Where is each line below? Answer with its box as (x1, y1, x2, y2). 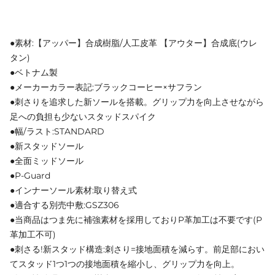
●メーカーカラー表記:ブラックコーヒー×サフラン (10, 81, 202, 93)
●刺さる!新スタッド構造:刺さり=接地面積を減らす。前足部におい (10, 243, 265, 255)
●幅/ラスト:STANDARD (10, 125, 104, 137)
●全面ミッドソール (10, 155, 83, 166)
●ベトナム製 (10, 66, 58, 78)
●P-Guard (10, 169, 50, 181)
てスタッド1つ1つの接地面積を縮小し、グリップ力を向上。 (10, 258, 239, 269)
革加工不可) (10, 228, 56, 240)
